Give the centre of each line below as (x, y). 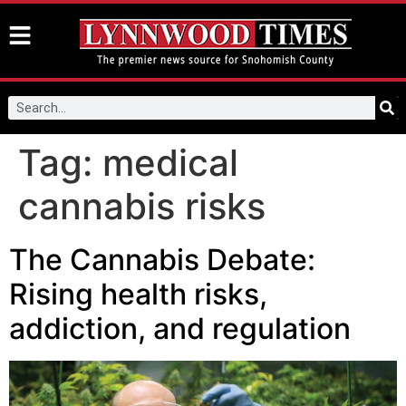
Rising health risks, (138, 294)
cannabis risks (142, 206)
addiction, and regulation (180, 329)
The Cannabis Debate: (162, 260)
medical (170, 163)
